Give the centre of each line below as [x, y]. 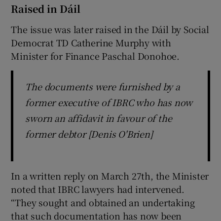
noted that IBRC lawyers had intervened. [98, 189]
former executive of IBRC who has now [109, 102]
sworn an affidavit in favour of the [99, 118]
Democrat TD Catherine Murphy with [91, 42]
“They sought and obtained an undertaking [103, 202]
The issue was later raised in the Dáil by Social [110, 29]
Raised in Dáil [46, 8]
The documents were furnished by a [103, 86]
